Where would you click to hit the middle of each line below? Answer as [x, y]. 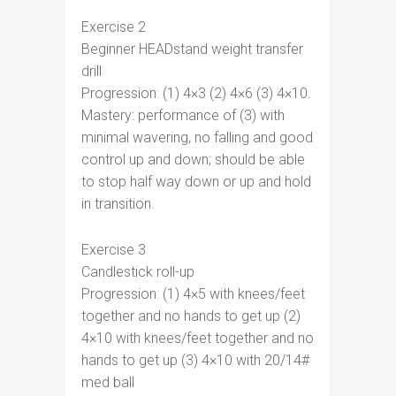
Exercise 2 [114, 27]
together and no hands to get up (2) [191, 316]
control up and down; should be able [193, 160]
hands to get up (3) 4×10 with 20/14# [195, 360]
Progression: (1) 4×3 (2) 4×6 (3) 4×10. [196, 93]
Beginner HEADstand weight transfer [192, 49]
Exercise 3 [114, 250]
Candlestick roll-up [138, 272]
